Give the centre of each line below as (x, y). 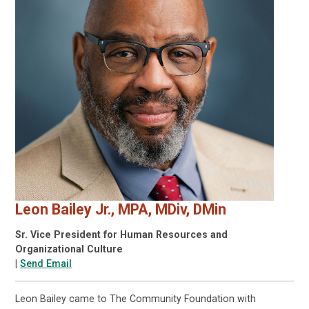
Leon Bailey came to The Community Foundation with (136, 299)
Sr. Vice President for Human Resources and (122, 235)
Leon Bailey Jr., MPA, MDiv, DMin (121, 209)
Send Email (46, 264)
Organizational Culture (69, 249)
